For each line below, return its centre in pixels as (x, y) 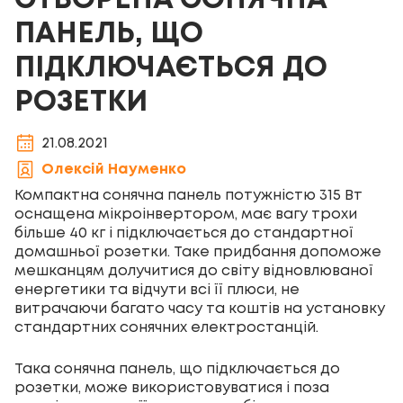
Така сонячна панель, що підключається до (177, 369)
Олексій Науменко (114, 170)
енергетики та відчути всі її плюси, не (157, 290)
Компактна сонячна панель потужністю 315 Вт (188, 196)
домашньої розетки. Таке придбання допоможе (198, 252)
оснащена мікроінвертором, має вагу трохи (186, 215)
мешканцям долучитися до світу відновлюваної (194, 271)
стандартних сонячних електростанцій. (166, 328)
